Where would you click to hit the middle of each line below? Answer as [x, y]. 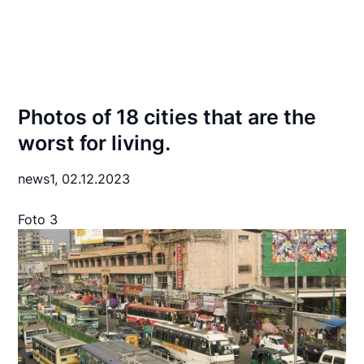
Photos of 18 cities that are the [167, 117]
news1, [40, 179]
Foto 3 [38, 219]
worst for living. [95, 143]
